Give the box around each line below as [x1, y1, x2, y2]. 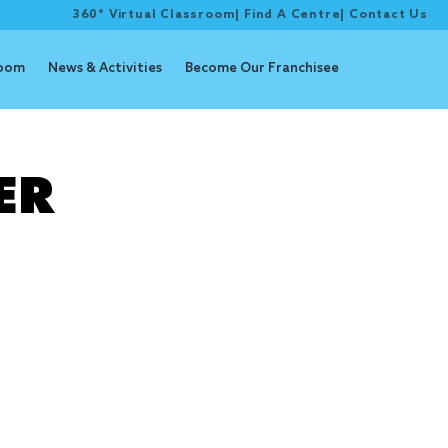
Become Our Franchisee [184, 61, 339, 76]
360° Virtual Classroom [71, 8, 236, 22]
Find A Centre [243, 8, 341, 22]
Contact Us [349, 8, 428, 22]
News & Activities [47, 61, 162, 76]
